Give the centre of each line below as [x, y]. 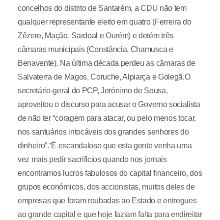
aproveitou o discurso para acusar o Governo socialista [109, 104]
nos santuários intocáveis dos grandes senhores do [103, 132]
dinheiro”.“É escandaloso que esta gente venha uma [105, 146]
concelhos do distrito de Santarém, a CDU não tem [102, 8]
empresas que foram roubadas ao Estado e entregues [107, 201]
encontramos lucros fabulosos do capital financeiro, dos [110, 173]
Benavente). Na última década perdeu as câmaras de [106, 63]
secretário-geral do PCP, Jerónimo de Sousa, [93, 91]
